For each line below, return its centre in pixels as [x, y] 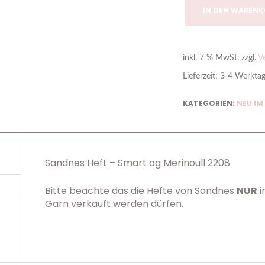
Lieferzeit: [201, 76]
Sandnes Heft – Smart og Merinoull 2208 [138, 163]
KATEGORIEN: [209, 104]
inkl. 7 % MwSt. [211, 58]
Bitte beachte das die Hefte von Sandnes [141, 191]
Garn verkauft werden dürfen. [114, 204]
